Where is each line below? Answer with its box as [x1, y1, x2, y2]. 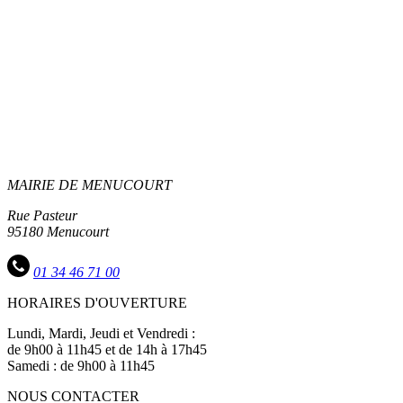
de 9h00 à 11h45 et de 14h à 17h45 [7, 342, 207, 358]
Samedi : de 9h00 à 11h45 [7, 358, 155, 374]
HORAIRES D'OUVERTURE [7, 295, 187, 311]
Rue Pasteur [7, 208, 77, 224]
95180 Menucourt [7, 224, 109, 240]
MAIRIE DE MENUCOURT [7, 177, 172, 193]
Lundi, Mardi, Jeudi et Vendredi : [7, 326, 195, 342]
